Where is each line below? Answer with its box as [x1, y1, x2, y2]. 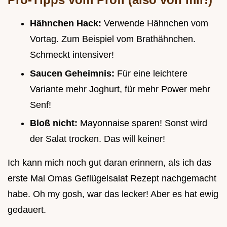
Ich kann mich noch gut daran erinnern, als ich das [8, 158, 211, 168]
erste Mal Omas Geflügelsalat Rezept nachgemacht [8, 173, 216, 184]
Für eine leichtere [117, 68, 187, 79]
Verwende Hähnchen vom [104, 18, 208, 29]
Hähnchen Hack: [30, 18, 104, 29]
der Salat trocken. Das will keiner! [30, 134, 165, 144]
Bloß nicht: [30, 118, 80, 129]
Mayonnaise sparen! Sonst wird [80, 118, 207, 129]
